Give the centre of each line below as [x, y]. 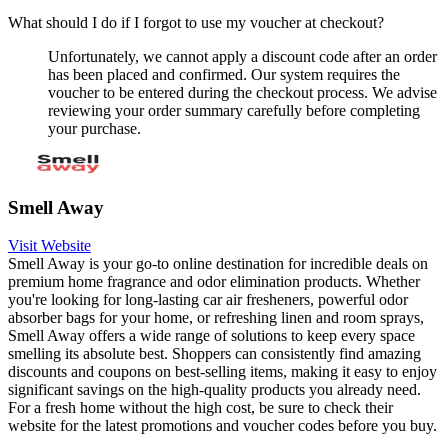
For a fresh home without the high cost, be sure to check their [200, 408]
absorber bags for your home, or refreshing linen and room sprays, [216, 318]
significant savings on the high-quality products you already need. [214, 390]
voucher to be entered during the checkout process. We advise [242, 92]
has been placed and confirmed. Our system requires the [224, 74]
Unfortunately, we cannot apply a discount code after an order [242, 56]
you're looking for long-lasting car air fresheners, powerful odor [208, 300]
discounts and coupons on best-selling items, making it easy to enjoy [222, 372]
